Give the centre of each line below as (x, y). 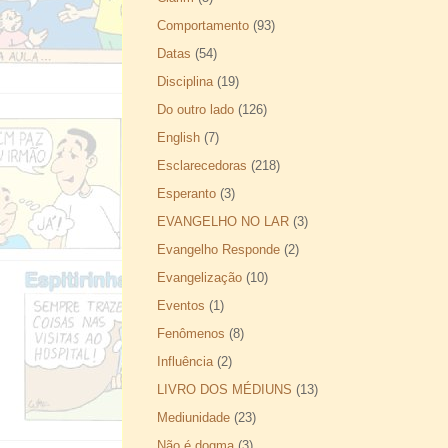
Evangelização (199, 277)
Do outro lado (195, 109)
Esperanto (186, 193)
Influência (185, 361)
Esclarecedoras (202, 165)
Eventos (181, 305)
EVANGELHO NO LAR (223, 221)
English (178, 137)
